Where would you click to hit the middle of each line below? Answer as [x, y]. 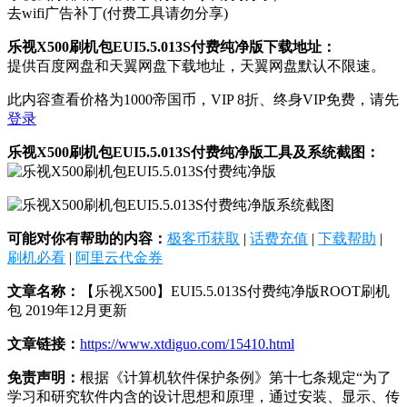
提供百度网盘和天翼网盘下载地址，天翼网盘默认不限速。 [196, 65]
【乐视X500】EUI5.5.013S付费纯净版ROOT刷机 [235, 291]
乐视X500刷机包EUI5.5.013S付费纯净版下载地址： [172, 46]
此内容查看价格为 [65, 99]
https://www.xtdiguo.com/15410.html [187, 343]
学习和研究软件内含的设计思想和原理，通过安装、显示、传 [203, 396]
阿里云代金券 [119, 257]
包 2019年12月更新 [67, 310]
